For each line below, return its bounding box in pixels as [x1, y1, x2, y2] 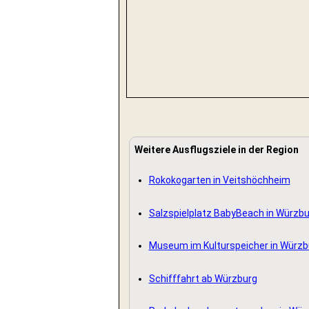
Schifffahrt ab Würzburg [148, 272, 257, 284]
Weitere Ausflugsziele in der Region [134, 144, 299, 156]
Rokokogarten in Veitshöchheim [148, 175, 290, 186]
